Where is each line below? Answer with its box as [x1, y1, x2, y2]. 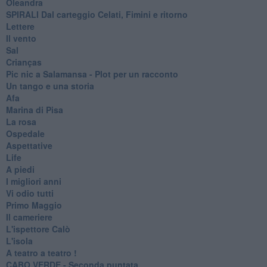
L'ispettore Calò [5, 222, 70, 235]
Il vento [5, 32, 36, 44]
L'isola [5, 234, 33, 247]
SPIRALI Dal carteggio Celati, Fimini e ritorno [5, 8, 188, 20]
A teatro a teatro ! [5, 246, 77, 259]
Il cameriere [5, 210, 52, 223]
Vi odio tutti [5, 187, 54, 199]
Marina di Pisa [5, 103, 63, 116]
